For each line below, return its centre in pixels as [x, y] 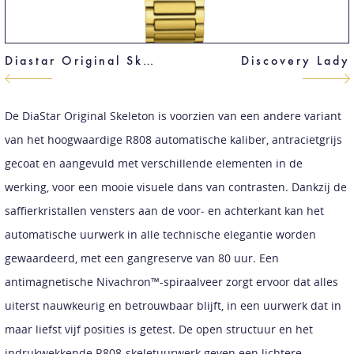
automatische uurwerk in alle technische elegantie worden [160, 234]
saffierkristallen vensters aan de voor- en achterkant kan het [164, 210]
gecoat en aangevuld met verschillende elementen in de [153, 163]
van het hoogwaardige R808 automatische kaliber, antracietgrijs [173, 139]
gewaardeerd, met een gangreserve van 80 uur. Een [141, 258]
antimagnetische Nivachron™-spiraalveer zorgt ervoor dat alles [171, 281]
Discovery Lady [295, 60]
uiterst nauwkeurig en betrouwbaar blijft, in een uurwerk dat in [173, 305]
